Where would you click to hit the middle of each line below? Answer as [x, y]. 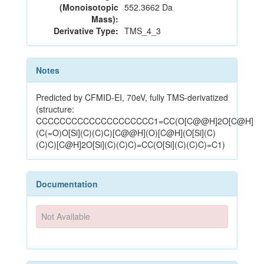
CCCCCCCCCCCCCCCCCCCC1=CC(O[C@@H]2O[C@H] [145, 121]
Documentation [67, 184]
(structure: [55, 109]
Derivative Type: [86, 31]
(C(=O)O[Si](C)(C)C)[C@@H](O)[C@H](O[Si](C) [126, 133]
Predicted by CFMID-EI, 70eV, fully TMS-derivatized [132, 97]
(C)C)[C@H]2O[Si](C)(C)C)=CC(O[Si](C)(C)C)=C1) [131, 144]
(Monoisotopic [89, 7]
